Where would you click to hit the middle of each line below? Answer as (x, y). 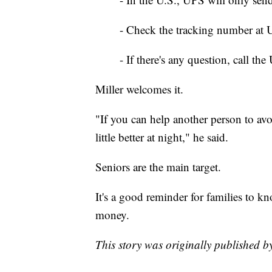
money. (112, 215)
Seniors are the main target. (158, 167)
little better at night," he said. (162, 137)
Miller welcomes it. (139, 89)
